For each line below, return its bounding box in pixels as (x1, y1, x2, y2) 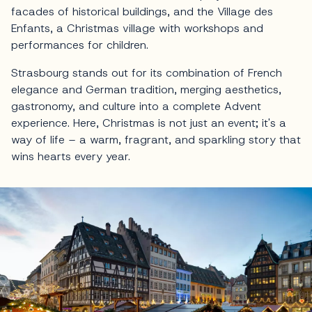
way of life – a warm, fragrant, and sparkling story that (11, 132, 301, 147)
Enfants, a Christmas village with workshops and (11, 20, 263, 36)
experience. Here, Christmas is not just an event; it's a (11, 115, 286, 130)
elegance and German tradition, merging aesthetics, (11, 81, 281, 97)
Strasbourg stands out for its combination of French (11, 65, 282, 80)
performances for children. (11, 37, 148, 52)
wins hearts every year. (11, 148, 130, 164)
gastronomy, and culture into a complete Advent (11, 98, 261, 114)
